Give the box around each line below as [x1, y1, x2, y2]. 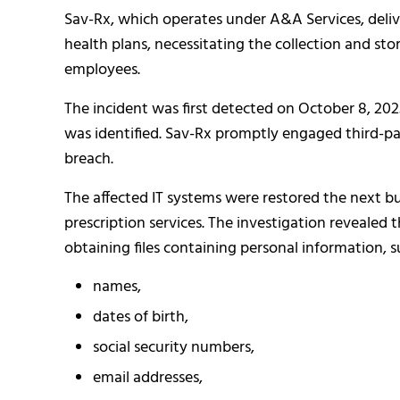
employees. [64, 56, 140, 83]
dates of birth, [92, 304, 188, 330]
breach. [64, 146, 113, 172]
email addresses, [92, 364, 203, 391]
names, [92, 273, 141, 300]
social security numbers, [92, 334, 254, 361]
